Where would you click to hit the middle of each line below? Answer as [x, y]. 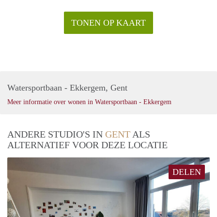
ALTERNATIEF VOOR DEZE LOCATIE [87, 145]
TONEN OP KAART [108, 23]
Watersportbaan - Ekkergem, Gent [67, 88]
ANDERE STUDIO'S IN [56, 134]
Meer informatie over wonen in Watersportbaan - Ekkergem [89, 102]
